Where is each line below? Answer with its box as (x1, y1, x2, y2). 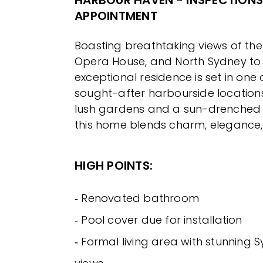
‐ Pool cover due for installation (75, 213, 242, 227)
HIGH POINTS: (75, 157, 153, 174)
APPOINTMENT (75, 8, 157, 24)
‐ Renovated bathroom (75, 191, 199, 205)
